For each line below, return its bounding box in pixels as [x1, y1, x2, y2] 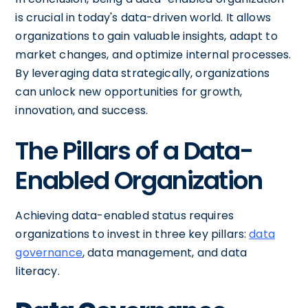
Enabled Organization [15, 162, 263, 198]
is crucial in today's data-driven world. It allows [15, 9, 271, 25]
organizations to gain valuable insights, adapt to [15, 27, 278, 44]
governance [15, 244, 82, 261]
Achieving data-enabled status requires [15, 207, 234, 223]
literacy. [15, 263, 60, 279]
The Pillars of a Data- [15, 133, 253, 168]
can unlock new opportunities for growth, [15, 83, 243, 100]
